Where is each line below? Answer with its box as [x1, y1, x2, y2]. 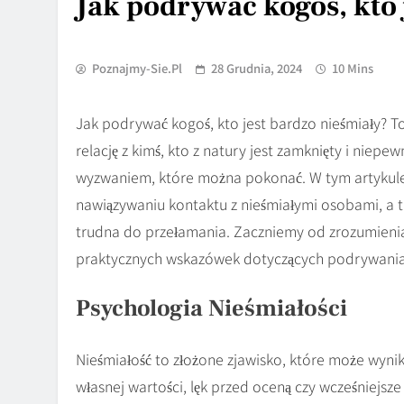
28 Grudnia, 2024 [211, 60, 302, 78]
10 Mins [332, 60, 373, 78]
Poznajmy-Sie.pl [92, 60, 182, 78]
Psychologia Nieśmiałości [76, 292, 347, 324]
